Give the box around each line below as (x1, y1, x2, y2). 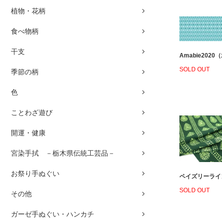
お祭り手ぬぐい (11, 169, 59, 177)
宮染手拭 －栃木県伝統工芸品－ (11, 149, 115, 157)
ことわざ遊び (11, 108, 53, 116)
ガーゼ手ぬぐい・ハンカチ (11, 210, 94, 218)
